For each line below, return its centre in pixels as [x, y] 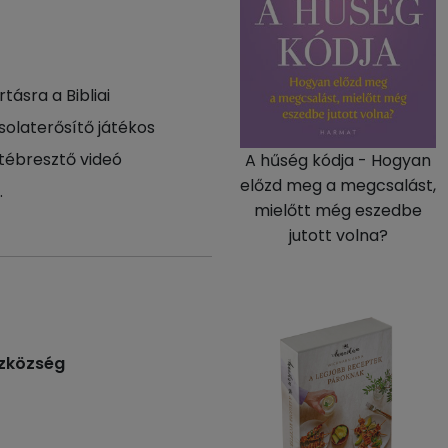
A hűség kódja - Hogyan [338, 160]
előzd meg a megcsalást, [338, 185]
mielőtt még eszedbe [338, 210]
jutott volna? [338, 235]
